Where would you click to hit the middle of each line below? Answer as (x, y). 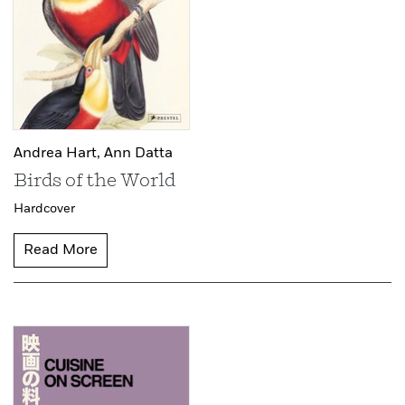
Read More (61, 251)
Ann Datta (138, 154)
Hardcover (44, 209)
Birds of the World (94, 182)
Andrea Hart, (59, 154)
